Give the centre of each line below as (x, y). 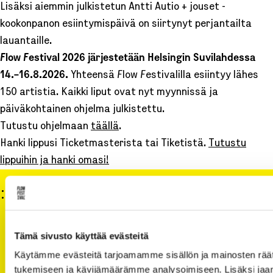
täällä (105, 127)
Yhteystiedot (23, 191)
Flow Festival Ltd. (38, 225)
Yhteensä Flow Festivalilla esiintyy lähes (165, 76)
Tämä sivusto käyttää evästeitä (81, 236)
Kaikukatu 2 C (32, 242)
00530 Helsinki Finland (46, 259)
